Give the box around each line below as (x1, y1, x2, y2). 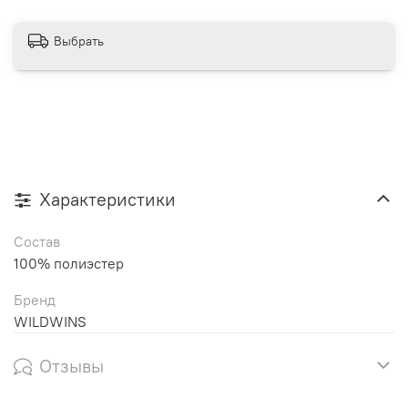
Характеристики (39, 187, 176, 210)
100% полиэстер (14, 253, 124, 272)
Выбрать (54, 33, 104, 50)
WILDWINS (14, 311, 87, 331)
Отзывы (39, 353, 104, 377)
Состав (14, 231, 60, 250)
